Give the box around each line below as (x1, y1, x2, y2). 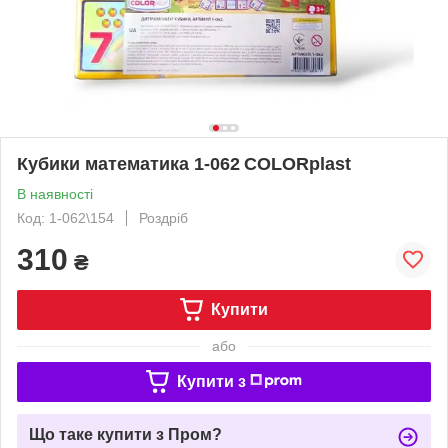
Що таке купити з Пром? (29, 425, 222, 443)
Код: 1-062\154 (17, 209, 114, 226)
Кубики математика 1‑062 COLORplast (17, 153, 351, 174)
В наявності (17, 185, 93, 202)
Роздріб (139, 209, 188, 226)
